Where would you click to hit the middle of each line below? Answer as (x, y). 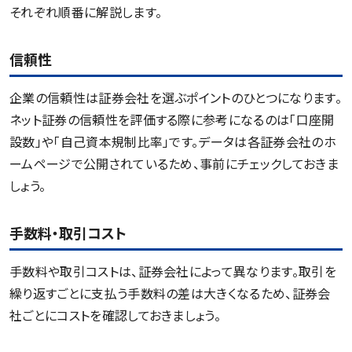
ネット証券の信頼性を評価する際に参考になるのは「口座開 (172, 120)
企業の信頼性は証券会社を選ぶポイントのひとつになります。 (176, 98)
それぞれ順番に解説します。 (86, 12)
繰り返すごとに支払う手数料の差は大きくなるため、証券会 (170, 293)
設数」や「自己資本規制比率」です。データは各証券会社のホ (173, 142)
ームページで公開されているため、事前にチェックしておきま (174, 164)
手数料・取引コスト (68, 233)
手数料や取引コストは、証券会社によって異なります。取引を (173, 271)
